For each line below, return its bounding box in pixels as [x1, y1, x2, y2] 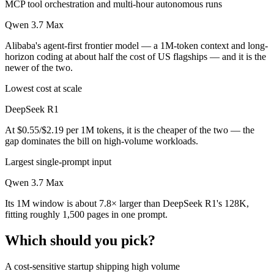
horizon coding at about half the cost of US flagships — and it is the [5, 51, 266, 62]
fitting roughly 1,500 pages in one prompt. [5, 209, 168, 220]
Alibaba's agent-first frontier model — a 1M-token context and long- [5, 40, 268, 51]
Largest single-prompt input [5, 157, 111, 168]
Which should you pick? [5, 232, 155, 249]
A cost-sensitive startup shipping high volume [5, 261, 180, 272]
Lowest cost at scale [5, 83, 82, 94]
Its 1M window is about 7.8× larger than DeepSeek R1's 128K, [5, 198, 249, 209]
